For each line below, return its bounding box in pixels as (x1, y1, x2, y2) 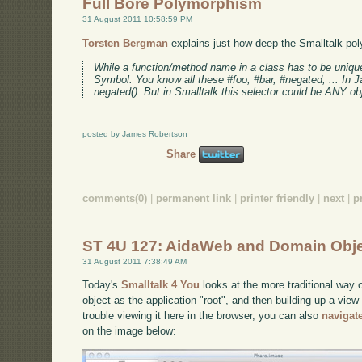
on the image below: (82, 325, 177, 338)
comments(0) (82, 192, 148, 205)
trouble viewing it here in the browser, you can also (82, 309, 322, 322)
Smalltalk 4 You (121, 279, 200, 292)
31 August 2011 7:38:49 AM (82, 256, 187, 266)
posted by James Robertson (82, 129, 188, 139)
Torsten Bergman (82, 36, 169, 49)
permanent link (156, 192, 232, 205)
